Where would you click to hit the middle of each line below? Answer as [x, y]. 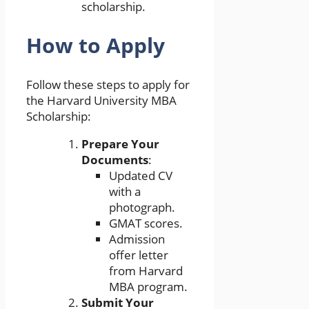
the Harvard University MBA [101, 101]
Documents [115, 160]
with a [125, 192]
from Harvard [146, 271]
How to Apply [96, 46]
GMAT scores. [146, 223]
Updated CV [141, 176]
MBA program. [148, 287]
